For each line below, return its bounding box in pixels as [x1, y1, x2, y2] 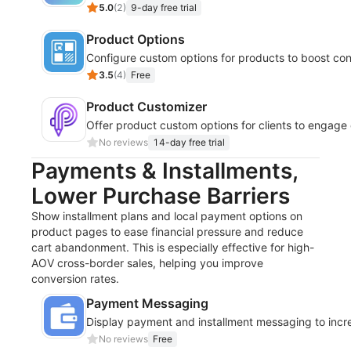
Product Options [86, 31, 185, 47]
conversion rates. [31, 272, 119, 285]
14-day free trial [153, 136, 225, 148]
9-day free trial [131, 2, 197, 13]
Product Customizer [86, 99, 207, 114]
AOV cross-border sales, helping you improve [31, 256, 263, 270]
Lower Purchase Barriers [31, 183, 290, 209]
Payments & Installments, [31, 157, 299, 184]
